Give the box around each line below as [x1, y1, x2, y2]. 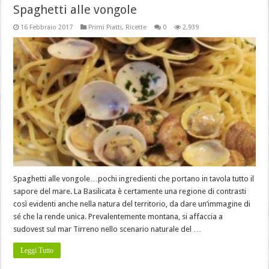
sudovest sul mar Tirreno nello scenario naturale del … [13, 224, 202, 234]
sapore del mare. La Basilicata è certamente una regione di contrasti [13, 186, 247, 196]
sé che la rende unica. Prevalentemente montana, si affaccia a [13, 211, 223, 221]
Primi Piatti [88, 23, 122, 31]
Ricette [125, 23, 147, 31]
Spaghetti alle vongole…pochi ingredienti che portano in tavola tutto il [13, 174, 255, 183]
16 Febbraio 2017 [20, 23, 73, 31]
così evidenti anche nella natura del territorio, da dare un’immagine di [13, 199, 251, 208]
